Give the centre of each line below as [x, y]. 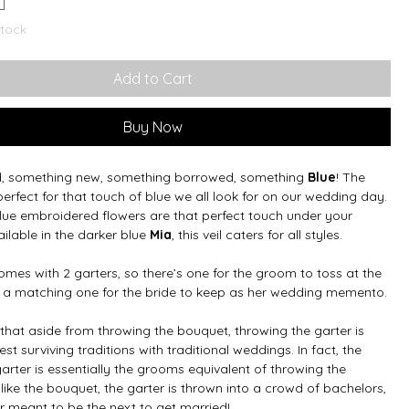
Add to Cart [152, 78]
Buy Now [152, 126]
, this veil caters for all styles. [257, 234]
